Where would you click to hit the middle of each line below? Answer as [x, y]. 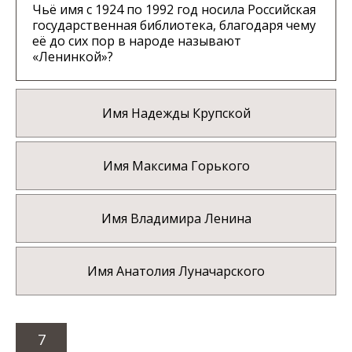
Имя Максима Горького [176, 166]
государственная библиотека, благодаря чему [174, 26]
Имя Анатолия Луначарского [176, 271]
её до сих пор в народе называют [137, 41]
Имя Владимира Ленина [176, 219]
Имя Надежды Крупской [176, 114]
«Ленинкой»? [73, 57]
